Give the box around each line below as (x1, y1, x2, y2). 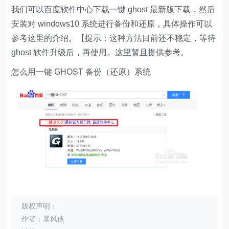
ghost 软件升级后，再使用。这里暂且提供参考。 (11, 48, 189, 57)
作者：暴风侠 (21, 215, 65, 223)
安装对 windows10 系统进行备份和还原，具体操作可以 (11, 19, 213, 28)
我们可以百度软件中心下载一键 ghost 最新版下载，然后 (11, 5, 216, 14)
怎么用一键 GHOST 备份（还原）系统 (11, 67, 151, 76)
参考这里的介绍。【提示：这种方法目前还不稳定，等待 (11, 33, 216, 42)
